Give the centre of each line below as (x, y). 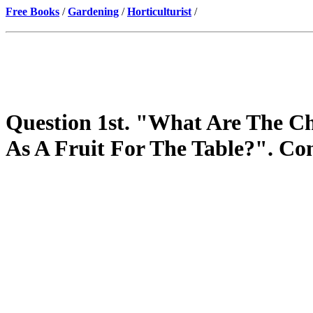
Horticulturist (159, 12)
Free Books (32, 12)
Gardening (93, 12)
